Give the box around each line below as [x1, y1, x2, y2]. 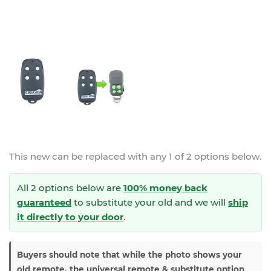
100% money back [123, 182, 207, 194]
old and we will [158, 197, 228, 209]
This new [9, 151, 52, 163]
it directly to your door [17, 211, 123, 223]
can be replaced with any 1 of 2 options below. [52, 151, 261, 163]
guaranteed [17, 197, 71, 209]
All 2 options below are [17, 182, 123, 194]
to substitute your [71, 197, 158, 209]
